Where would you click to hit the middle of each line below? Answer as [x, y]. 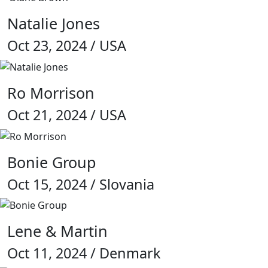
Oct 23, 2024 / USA [67, 46]
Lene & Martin [57, 231]
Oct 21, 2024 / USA [67, 115]
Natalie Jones [54, 24]
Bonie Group [52, 162]
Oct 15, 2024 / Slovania [81, 184]
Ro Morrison [51, 93]
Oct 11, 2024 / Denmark [84, 253]
